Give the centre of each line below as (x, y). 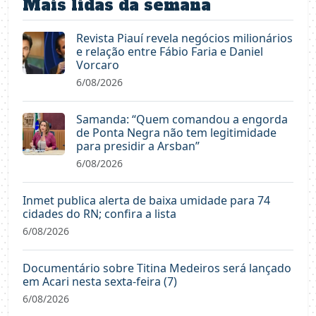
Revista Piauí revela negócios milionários (184, 38)
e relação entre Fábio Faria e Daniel (170, 51)
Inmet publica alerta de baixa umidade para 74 (146, 200)
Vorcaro (98, 65)
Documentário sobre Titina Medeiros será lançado (157, 268)
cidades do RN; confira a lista (99, 213)
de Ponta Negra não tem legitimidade (176, 132)
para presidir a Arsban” (138, 146)
